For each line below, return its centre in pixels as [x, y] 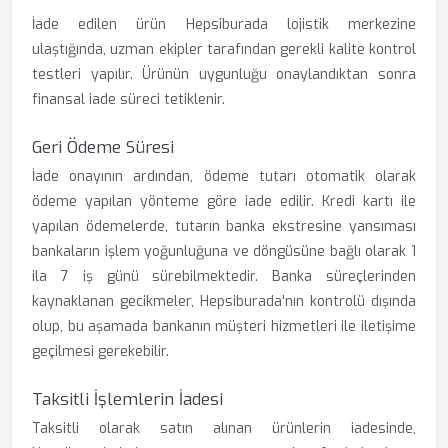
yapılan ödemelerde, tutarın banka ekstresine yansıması [224, 226]
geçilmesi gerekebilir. [100, 351]
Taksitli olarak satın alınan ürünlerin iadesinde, [224, 428]
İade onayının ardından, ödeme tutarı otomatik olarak [224, 176]
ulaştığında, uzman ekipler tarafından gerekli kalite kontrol [224, 49]
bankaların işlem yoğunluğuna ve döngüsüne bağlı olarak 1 [224, 251]
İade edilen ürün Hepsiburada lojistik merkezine [224, 24]
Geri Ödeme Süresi [103, 147]
